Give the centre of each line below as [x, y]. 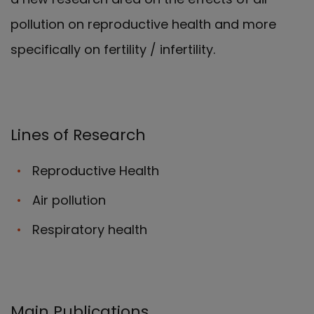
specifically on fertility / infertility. [113, 49]
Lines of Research [78, 135]
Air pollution [67, 200]
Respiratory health [88, 229]
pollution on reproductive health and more [143, 24]
